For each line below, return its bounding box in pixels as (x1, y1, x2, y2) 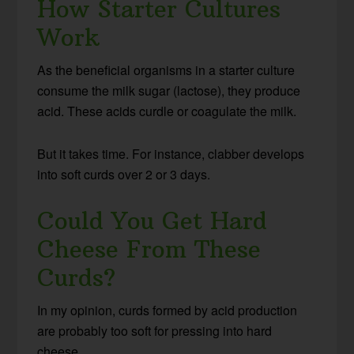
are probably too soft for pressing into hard (37, 322, 273, 341)
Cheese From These (37, 235, 262, 265)
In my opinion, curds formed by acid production (37, 301, 298, 320)
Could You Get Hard (37, 206, 268, 236)
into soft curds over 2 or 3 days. (37, 165, 211, 184)
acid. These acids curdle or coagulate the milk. (37, 102, 297, 121)
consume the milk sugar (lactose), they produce (37, 81, 301, 100)
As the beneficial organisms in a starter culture (37, 61, 296, 80)
